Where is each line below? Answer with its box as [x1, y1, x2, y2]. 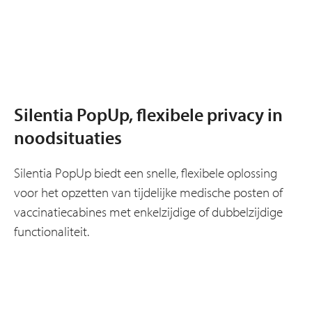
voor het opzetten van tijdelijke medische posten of [14, 183, 283, 201]
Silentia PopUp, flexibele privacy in [14, 102, 283, 126]
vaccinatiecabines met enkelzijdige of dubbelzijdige [14, 203, 283, 220]
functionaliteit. [14, 222, 89, 240]
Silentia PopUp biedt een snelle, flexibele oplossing [14, 164, 277, 181]
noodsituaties [14, 125, 122, 149]
